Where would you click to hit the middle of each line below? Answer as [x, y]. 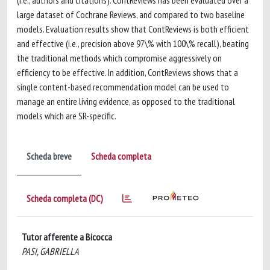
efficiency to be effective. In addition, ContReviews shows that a [127, 72]
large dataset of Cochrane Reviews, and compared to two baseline [131, 14]
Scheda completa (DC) [65, 198]
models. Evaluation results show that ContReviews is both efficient [133, 29]
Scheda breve [49, 156]
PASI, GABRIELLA [50, 251]
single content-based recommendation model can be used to [123, 87]
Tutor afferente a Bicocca [67, 237]
